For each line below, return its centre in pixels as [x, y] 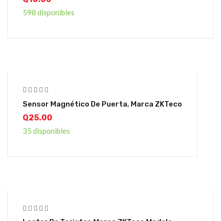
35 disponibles [46, 130]
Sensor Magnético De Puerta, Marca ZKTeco [102, 104]
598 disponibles [49, 12]
